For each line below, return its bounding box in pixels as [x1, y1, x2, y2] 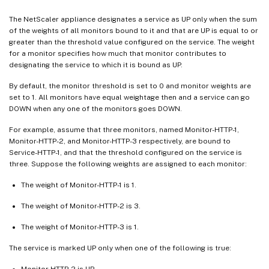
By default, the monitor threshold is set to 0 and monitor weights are [9, 81, 251, 90]
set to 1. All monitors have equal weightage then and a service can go [9, 92, 250, 101]
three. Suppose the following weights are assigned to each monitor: [9, 159, 247, 168]
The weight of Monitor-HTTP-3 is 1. [21, 222, 139, 231]
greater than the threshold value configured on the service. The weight [9, 37, 255, 46]
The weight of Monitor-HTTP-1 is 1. [21, 180, 136, 189]
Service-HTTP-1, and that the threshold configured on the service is [9, 148, 242, 157]
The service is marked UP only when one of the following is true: [9, 243, 231, 252]
